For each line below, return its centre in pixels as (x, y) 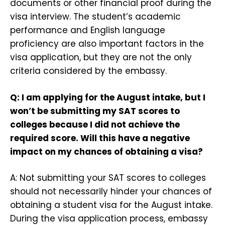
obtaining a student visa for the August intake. (111, 205)
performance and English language (88, 30)
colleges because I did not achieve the (95, 124)
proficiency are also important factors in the (107, 44)
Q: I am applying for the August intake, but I (108, 97)
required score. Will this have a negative (100, 138)
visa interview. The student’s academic (95, 17)
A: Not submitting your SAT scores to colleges (108, 178)
